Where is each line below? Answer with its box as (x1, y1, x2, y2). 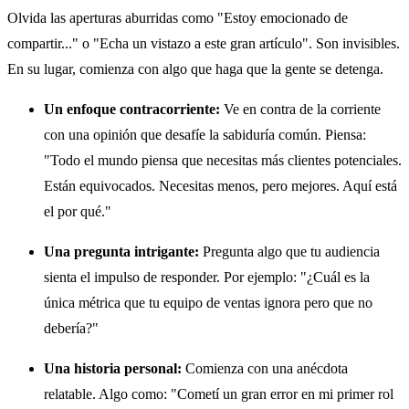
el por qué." (44, 204, 111, 220)
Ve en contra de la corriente (220, 101, 381, 118)
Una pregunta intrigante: (44, 244, 199, 260)
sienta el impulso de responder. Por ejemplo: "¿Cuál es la (44, 269, 370, 286)
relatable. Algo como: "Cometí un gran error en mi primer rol (44, 386, 393, 403)
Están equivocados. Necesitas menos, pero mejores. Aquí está (44, 178, 397, 194)
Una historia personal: (44, 361, 182, 377)
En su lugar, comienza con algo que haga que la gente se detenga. (7, 61, 383, 78)
